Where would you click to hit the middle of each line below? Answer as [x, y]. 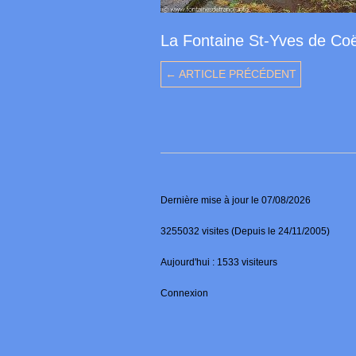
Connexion [184, 294]
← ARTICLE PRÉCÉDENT [231, 74]
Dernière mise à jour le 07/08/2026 [236, 201]
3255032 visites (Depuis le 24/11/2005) [245, 232]
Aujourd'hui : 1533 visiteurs [219, 263]
